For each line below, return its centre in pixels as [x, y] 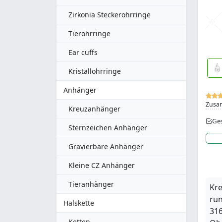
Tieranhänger [91, 184]
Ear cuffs [83, 52]
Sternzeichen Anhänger [108, 128]
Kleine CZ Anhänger [102, 165]
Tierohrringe [89, 33]
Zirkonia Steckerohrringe [110, 15]
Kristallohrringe [95, 71]
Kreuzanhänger [94, 109]
